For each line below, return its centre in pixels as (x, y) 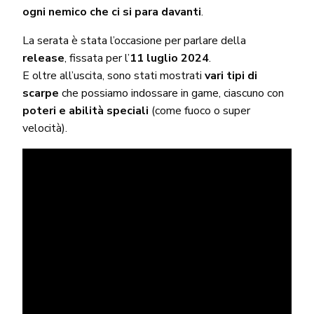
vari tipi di (231, 75)
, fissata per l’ (97, 58)
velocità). (45, 128)
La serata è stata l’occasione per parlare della (134, 40)
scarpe (42, 93)
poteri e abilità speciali (86, 110)
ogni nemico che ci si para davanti (112, 12)
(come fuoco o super (200, 110)
